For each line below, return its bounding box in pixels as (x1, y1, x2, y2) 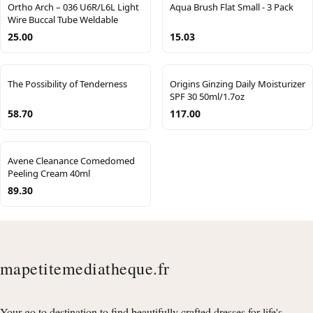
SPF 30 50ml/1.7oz (170, 89, 245, 103)
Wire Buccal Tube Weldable (8, 13, 118, 26)
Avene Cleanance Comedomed (8, 154, 135, 167)
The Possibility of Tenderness (8, 77, 127, 90)
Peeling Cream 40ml (8, 166, 90, 180)
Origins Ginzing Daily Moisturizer (170, 77, 305, 90)
